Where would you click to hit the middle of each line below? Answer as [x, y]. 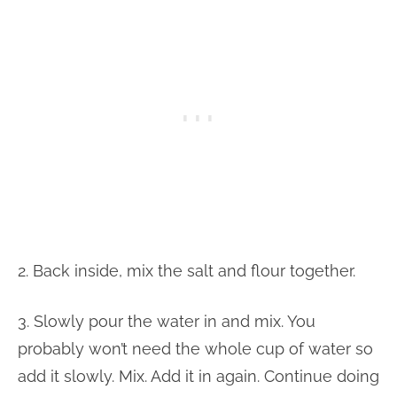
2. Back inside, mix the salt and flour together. [187, 271]
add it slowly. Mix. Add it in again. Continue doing [198, 377]
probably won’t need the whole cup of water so [195, 349]
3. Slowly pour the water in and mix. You [167, 322]
